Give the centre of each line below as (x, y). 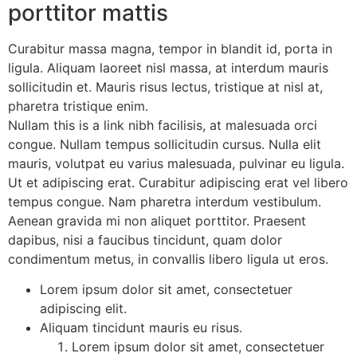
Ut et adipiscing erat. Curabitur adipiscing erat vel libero (178, 182)
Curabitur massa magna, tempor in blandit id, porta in (170, 48)
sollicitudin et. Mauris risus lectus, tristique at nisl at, (165, 86)
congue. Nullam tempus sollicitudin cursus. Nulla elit (165, 144)
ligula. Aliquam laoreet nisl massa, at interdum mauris (168, 67)
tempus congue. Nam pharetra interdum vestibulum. (165, 201)
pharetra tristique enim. (78, 106)
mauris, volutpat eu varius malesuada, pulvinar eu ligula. (176, 163)
